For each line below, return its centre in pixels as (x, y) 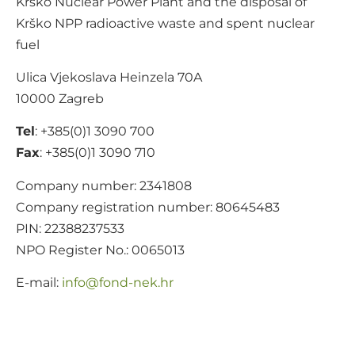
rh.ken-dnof (136, 283)
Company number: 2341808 (104, 185)
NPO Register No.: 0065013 (100, 250)
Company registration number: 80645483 (148, 207)
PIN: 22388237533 (70, 228)
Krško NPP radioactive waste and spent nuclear (165, 23)
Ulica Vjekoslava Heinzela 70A (109, 77)
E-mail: (39, 283)
